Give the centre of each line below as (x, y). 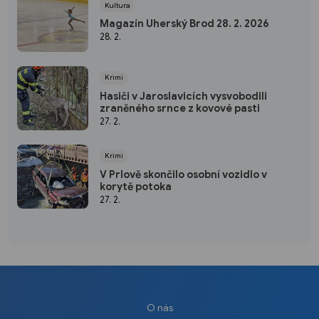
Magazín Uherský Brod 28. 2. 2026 (184, 24)
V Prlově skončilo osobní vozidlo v (183, 174)
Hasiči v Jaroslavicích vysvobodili (183, 96)
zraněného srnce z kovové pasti (180, 108)
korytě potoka (136, 186)
